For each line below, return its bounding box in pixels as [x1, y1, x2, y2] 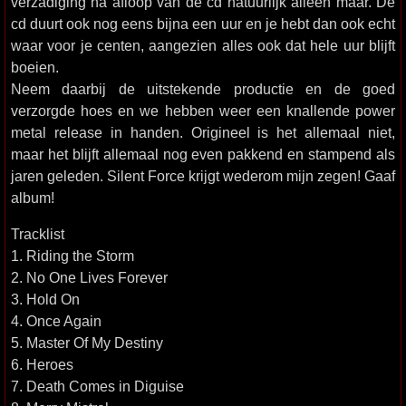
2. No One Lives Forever [11, 269, 168, 285]
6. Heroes [11, 356, 73, 372]
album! [11, 189, 54, 206]
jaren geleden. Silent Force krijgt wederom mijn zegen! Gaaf [11, 168, 395, 184]
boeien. [11, 59, 59, 75]
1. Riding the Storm [11, 247, 134, 264]
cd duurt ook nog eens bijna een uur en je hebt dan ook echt [11, 15, 395, 32]
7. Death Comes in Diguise [11, 378, 184, 394]
